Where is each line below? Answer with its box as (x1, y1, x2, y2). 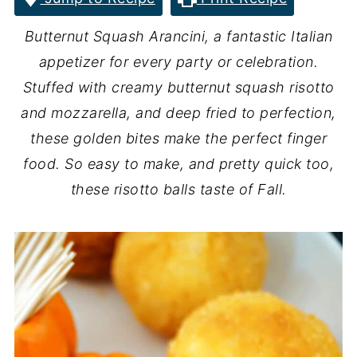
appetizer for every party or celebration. (38, 53, 319, 70)
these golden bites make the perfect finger (30, 130, 327, 147)
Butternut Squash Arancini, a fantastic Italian (24, 28, 333, 45)
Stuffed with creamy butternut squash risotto (22, 79, 335, 96)
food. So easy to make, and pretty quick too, (23, 155, 334, 172)
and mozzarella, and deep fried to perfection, (21, 104, 336, 121)
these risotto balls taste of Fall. (70, 181, 287, 198)
